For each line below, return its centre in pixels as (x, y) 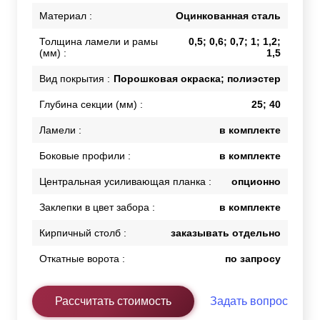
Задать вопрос (249, 301)
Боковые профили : (85, 156)
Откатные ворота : (82, 259)
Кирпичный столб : (83, 233)
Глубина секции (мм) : (91, 105)
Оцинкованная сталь (228, 16)
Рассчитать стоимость (113, 301)
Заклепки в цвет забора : (97, 207)
